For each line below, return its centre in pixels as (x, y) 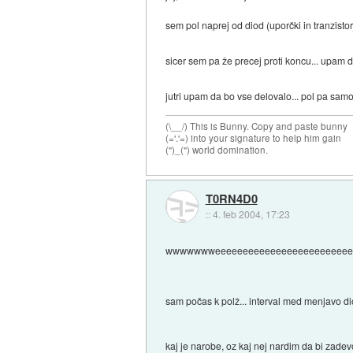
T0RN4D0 (231, 199)
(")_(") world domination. (217, 149)
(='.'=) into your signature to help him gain (254, 137)
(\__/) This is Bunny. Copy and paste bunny (257, 126)
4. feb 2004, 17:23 (251, 214)
